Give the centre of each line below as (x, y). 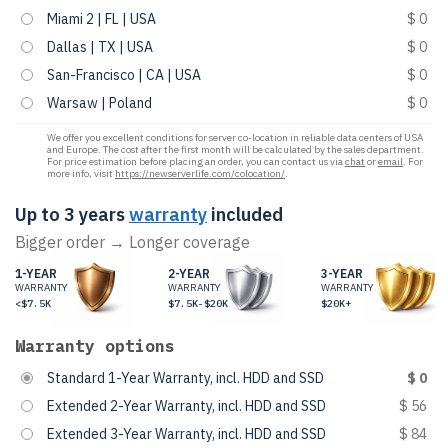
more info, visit (81, 173)
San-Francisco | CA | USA (124, 75)
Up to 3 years (70, 214)
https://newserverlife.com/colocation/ (200, 173)
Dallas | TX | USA (100, 47)
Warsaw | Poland (99, 103)
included (245, 214)
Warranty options (95, 346)
